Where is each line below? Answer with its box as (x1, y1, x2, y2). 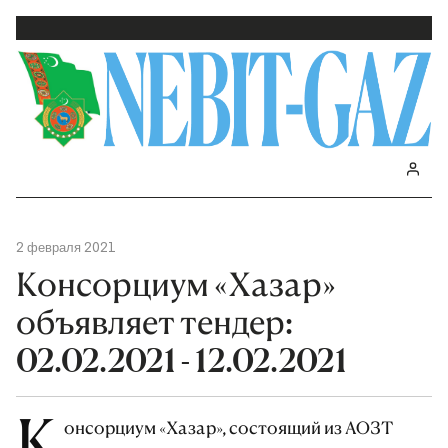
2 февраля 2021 (16, 239, 116, 255)
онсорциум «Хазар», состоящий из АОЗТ (64, 416, 395, 438)
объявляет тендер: (16, 302, 293, 342)
